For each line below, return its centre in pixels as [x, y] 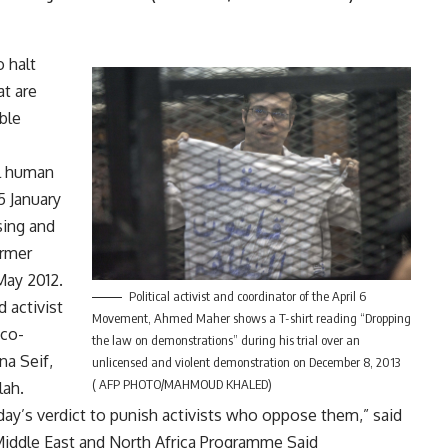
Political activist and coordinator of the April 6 [247, 295]
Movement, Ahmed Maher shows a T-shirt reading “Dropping [251, 317]
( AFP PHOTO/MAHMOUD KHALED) [181, 383]
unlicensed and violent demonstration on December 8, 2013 [245, 361]
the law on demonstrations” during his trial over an [225, 339]
